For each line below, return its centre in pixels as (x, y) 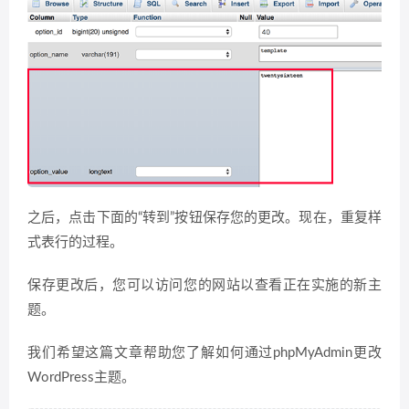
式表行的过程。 (75, 242)
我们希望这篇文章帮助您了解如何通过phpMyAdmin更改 (204, 352)
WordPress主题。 (81, 377)
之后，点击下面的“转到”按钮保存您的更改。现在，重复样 (204, 217)
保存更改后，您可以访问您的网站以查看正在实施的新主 (204, 285)
